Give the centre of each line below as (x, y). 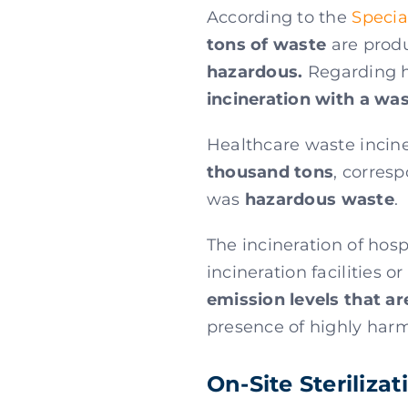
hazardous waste (319, 199)
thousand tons (270, 172)
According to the (279, 17)
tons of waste (266, 45)
